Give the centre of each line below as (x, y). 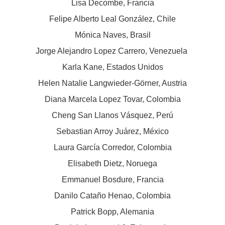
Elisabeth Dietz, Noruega (113, 164)
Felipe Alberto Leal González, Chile (113, 19)
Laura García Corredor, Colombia (113, 148)
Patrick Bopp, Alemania (113, 212)
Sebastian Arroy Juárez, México (113, 132)
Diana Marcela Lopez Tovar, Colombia (113, 99)
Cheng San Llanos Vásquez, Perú (113, 116)
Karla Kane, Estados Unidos (113, 67)
